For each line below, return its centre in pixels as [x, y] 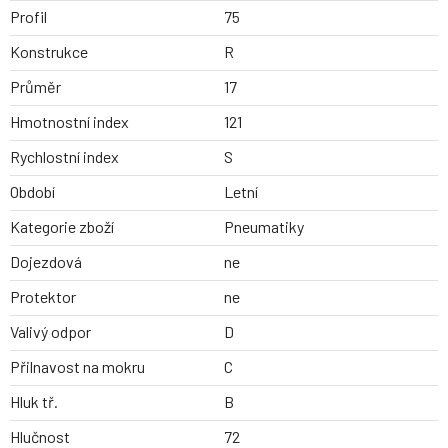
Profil [28, 17]
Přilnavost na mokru [77, 367]
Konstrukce [49, 52]
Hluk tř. [34, 402]
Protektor [43, 297]
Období [32, 192]
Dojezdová [46, 262]
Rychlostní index [64, 157]
